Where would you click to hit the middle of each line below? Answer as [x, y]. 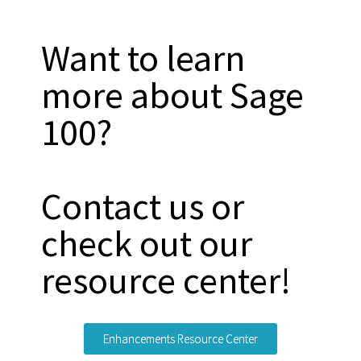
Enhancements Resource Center [180, 339]
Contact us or [143, 207]
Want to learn [143, 58]
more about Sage [173, 95]
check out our [147, 244]
